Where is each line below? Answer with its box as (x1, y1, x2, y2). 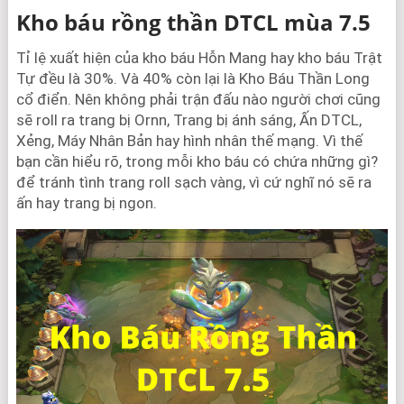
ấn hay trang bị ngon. (15, 194, 157, 212)
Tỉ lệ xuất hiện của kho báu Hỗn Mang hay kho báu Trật (15, 49, 382, 67)
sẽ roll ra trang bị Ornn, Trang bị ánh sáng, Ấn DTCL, (15, 111, 362, 129)
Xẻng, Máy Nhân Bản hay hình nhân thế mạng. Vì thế (15, 132, 363, 150)
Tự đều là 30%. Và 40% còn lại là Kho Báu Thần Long (15, 69, 370, 87)
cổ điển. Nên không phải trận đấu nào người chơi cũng (15, 90, 381, 108)
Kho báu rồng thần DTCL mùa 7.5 (15, 7, 371, 37)
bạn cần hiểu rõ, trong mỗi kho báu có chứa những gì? (15, 152, 378, 170)
